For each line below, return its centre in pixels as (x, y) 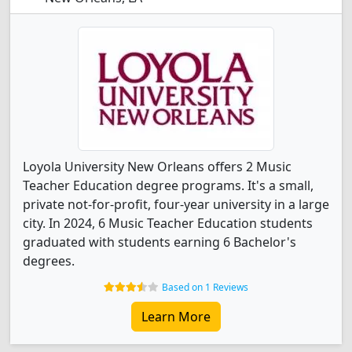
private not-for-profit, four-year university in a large (176, 204)
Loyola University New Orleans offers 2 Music (157, 167)
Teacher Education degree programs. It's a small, (168, 185)
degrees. (49, 261)
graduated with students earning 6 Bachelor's (159, 242)
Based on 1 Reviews (205, 287)
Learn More (176, 317)
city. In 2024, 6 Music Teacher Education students (168, 223)
